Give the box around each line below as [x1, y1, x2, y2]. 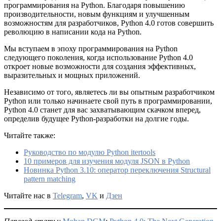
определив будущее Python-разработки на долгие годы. [4, 114, 189, 123]
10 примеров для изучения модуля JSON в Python [24, 157, 190, 165]
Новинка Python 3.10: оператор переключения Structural [24, 166, 211, 174]
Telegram [53, 191, 82, 200]
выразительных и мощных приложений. [4, 71, 140, 79]
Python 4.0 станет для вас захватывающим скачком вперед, [4, 106, 201, 114]
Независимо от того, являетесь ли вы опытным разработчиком [4, 88, 215, 96]
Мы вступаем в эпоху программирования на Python [4, 44, 178, 53]
